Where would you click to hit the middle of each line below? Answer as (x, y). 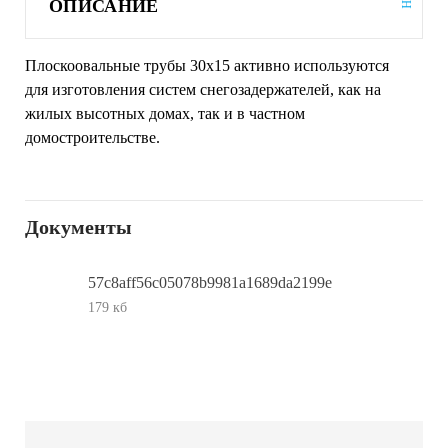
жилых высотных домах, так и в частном (165, 114)
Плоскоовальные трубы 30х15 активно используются (207, 66)
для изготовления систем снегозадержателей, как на (203, 90)
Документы (78, 227)
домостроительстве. (92, 138)
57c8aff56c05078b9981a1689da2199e (210, 283)
